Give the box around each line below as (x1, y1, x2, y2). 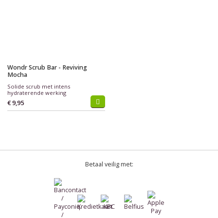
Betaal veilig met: (85, 160, 133, 168)
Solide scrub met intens (7, 83, 70, 90)
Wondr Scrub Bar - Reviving (7, 63, 87, 72)
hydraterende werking (7, 89, 66, 96)
